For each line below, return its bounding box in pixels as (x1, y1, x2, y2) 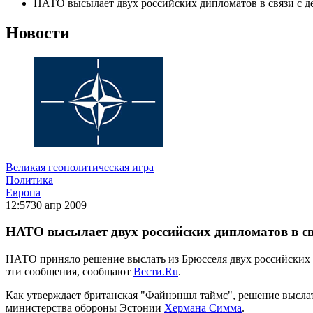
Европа (6, 186, 41, 198)
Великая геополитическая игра (6, 161, 154, 173)
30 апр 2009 (31, 198, 87, 211)
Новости (6, 23, 70, 42)
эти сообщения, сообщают (6, 265, 133, 278)
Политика (6, 173, 53, 186)
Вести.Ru (133, 265, 178, 278)
